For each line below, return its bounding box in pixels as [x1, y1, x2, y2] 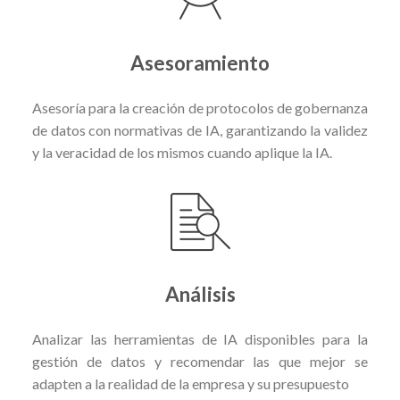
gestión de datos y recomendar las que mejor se [31, 352, 369, 370]
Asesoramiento [130, 51, 270, 76]
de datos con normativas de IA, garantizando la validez [31, 121, 369, 138]
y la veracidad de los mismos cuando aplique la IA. [31, 143, 332, 161]
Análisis [164, 282, 236, 307]
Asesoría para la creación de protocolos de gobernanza [31, 98, 369, 116]
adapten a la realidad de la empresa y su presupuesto [31, 374, 349, 392]
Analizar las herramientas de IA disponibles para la [31, 329, 369, 347]
